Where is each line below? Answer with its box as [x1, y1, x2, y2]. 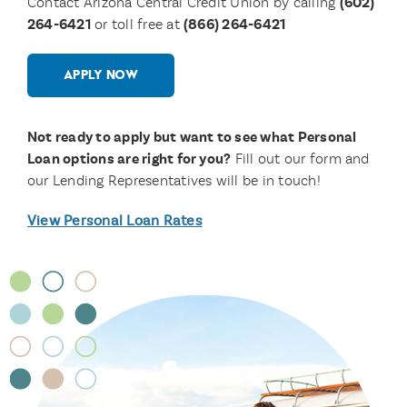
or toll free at [90, 15, 184, 33]
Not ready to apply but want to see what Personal [26, 128, 357, 146]
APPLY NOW [63, 67, 138, 83]
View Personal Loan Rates [26, 212, 203, 229]
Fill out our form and [231, 150, 370, 167]
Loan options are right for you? [26, 150, 232, 168]
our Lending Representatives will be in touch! [26, 172, 321, 189]
